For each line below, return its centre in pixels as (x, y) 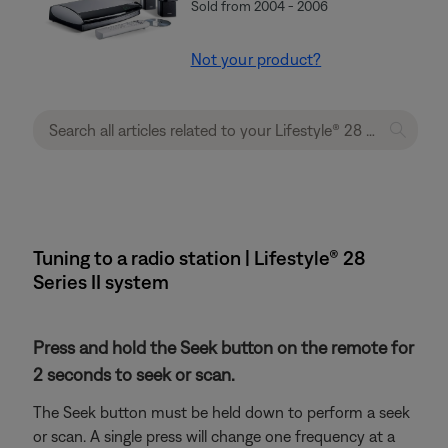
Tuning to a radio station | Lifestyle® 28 (199, 257)
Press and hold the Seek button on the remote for (223, 347)
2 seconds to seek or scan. (134, 374)
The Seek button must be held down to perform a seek (221, 412)
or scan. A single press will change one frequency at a (214, 436)
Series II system (101, 281)
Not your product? (256, 59)
